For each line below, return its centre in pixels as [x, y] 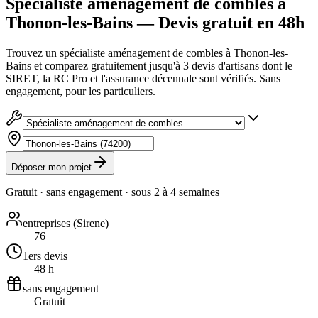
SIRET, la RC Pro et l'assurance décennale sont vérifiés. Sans [143, 78]
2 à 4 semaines [187, 192]
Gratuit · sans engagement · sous [80, 192]
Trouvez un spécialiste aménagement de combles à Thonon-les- [147, 53]
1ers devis [45, 256]
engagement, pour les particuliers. [81, 91]
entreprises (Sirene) [66, 223]
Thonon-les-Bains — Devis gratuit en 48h [155, 22]
